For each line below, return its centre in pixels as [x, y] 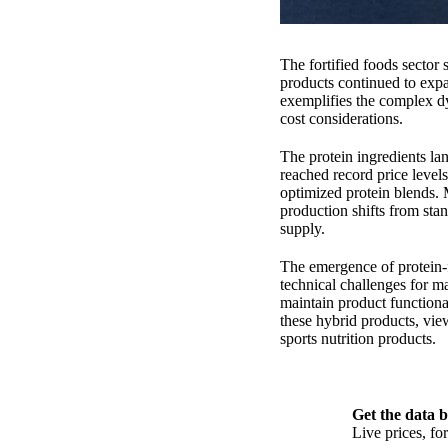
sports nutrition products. [358, 339]
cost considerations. [341, 119]
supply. [302, 229]
